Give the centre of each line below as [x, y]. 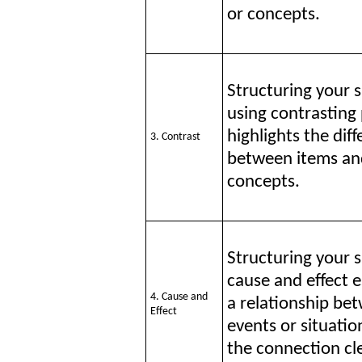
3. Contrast [175, 137]
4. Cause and [179, 297]
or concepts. [274, 15]
